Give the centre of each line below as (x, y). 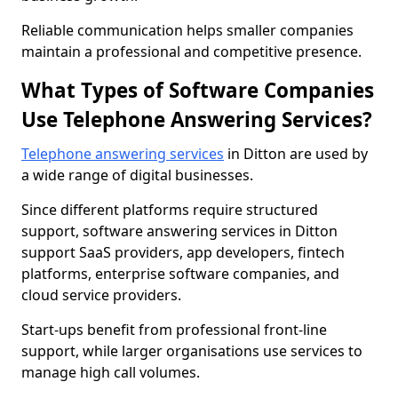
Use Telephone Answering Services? (197, 119)
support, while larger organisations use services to (192, 351)
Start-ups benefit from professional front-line (174, 330)
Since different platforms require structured (170, 210)
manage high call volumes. (111, 372)
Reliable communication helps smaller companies (187, 30)
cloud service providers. (101, 295)
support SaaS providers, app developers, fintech (183, 252)
